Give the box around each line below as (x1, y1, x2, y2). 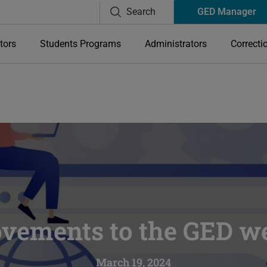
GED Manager (197, 6, 257, 17)
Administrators (144, 38, 207, 49)
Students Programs (39, 38, 121, 49)
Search (126, 6, 156, 17)
